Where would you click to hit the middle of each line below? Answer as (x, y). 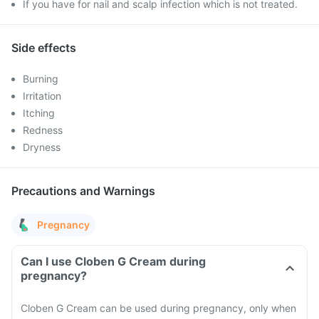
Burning (41, 79)
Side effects (44, 48)
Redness (43, 130)
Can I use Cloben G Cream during (113, 261)
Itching (39, 113)
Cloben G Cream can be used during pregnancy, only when (158, 308)
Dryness (42, 147)
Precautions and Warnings (83, 191)
